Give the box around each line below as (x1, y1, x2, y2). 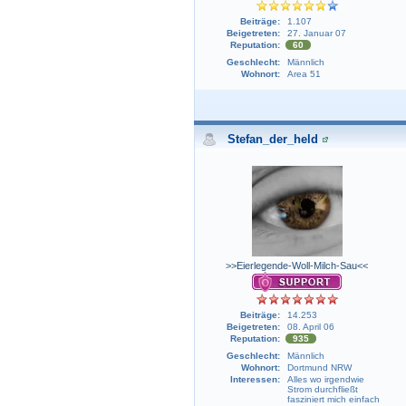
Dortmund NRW (286, 362, 352, 373)
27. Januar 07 (286, 28, 346, 39)
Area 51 (286, 69, 321, 80)
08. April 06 (286, 322, 334, 333)
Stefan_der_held (227, 132, 318, 147)
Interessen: (229, 374, 280, 385)
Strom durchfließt (286, 384, 358, 395)
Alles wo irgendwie (286, 374, 364, 385)
